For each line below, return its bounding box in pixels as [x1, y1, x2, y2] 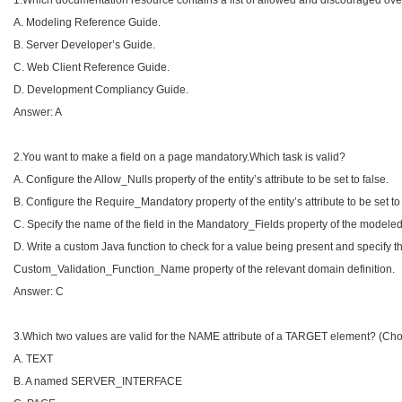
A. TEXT [13, 353, 53, 365]
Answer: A [13, 106, 62, 118]
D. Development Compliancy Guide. [13, 83, 188, 96]
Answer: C [13, 285, 64, 298]
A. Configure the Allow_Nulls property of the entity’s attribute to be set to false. [13, 173, 389, 186]
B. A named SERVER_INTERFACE [13, 375, 182, 388]
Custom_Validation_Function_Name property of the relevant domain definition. [13, 263, 395, 275]
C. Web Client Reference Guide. [13, 61, 170, 74]
